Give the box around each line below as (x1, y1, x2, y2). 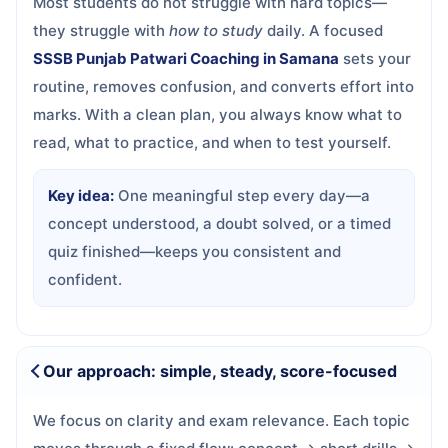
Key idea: (48, 186, 114, 205)
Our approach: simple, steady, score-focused (43, 361, 397, 381)
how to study (169, 21, 263, 40)
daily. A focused (263, 21, 383, 40)
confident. (48, 270, 122, 289)
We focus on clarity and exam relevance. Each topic (33, 411, 410, 430)
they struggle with (33, 21, 169, 40)
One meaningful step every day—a (114, 186, 370, 205)
